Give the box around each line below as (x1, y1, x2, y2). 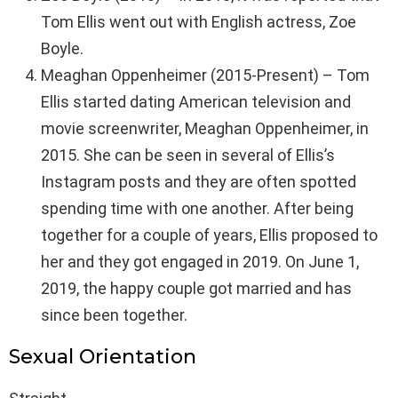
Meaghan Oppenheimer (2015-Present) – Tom (41, 66, 370, 85)
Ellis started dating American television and (41, 92, 351, 112)
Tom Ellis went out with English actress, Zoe (41, 12, 356, 32)
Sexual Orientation (9, 345, 196, 370)
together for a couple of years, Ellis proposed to (41, 226, 378, 245)
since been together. (41, 306, 187, 325)
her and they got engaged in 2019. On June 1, (41, 252, 359, 272)
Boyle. (41, 39, 84, 59)
